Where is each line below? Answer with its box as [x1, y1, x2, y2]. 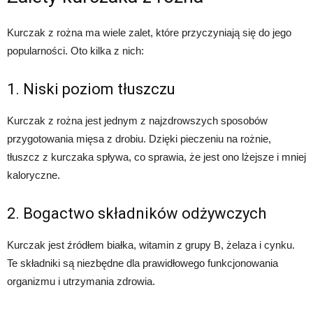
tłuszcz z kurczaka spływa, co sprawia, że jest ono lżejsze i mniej [7, 151, 306, 163]
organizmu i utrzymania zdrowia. [7, 275, 155, 288]
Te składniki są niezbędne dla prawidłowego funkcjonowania [7, 257, 278, 270]
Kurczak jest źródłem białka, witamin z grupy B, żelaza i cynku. [7, 239, 295, 252]
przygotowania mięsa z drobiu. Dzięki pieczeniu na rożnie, [7, 133, 271, 145]
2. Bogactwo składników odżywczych [7, 205, 266, 223]
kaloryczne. [7, 169, 60, 182]
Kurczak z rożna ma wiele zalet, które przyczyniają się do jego [7, 27, 291, 39]
